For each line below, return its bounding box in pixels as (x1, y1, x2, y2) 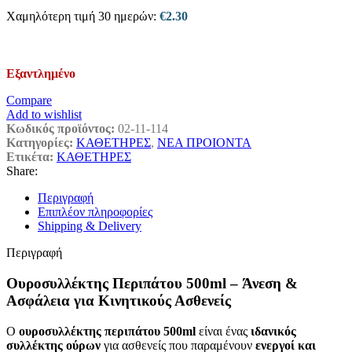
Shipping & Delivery (38, 219, 141, 233)
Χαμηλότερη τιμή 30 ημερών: (6, 9, 159, 24)
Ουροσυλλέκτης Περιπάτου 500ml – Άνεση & (6, 275, 298, 292)
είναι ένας (196, 324, 251, 338)
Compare (6, 93, 52, 108)
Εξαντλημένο (6, 67, 75, 81)
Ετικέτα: (6, 150, 53, 164)
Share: (6, 164, 38, 178)
